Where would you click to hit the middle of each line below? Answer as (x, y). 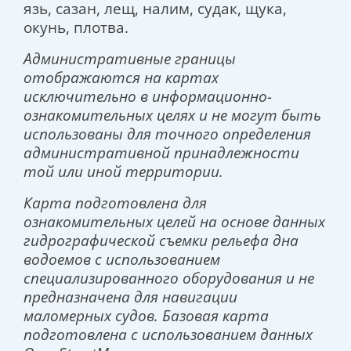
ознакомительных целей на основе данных (174, 222)
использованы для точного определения (167, 134)
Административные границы (130, 59)
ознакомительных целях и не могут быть (172, 115)
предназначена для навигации (130, 297)
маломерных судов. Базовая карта (146, 316)
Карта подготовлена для (115, 203)
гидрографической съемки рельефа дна (161, 241)
